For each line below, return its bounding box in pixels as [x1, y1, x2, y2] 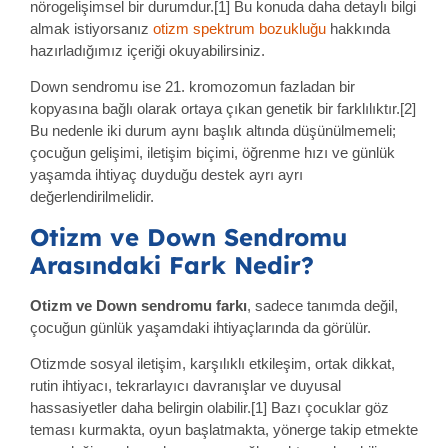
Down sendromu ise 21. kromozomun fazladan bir [30, 78, 355, 96]
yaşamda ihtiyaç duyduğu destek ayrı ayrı [30, 166, 303, 184]
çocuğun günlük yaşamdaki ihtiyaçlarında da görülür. [30, 318, 371, 336]
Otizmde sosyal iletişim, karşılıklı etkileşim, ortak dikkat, [30, 355, 395, 373]
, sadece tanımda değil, [247, 296, 398, 314]
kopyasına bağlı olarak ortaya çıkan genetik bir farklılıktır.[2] [30, 100, 416, 118]
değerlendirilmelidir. [30, 188, 154, 206]
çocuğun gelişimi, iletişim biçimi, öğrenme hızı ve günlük [30, 144, 395, 162]
